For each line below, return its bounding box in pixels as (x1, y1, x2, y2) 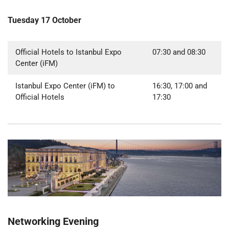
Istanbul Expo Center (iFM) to (15, 81, 115, 91)
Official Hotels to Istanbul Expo (15, 48, 122, 57)
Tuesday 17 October (8, 15, 81, 26)
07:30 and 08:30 (152, 48, 205, 57)
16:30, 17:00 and (152, 81, 207, 91)
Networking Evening (8, 215, 99, 228)
